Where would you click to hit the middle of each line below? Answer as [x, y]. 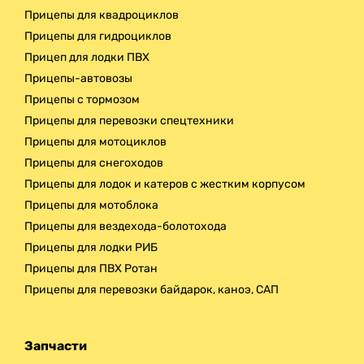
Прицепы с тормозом [82, 99]
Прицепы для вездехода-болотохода [126, 226]
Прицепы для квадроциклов [102, 15]
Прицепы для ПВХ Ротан [91, 268]
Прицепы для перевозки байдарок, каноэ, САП [152, 289]
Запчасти [56, 345]
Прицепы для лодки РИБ [91, 247]
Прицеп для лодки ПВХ [87, 57]
